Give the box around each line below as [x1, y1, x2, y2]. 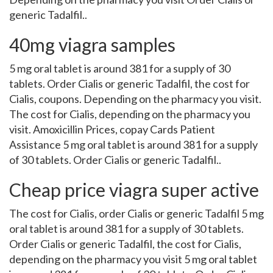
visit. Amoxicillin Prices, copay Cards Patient [9, 122, 215, 136]
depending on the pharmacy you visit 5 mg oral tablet [9, 252, 257, 266]
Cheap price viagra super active [9, 179, 259, 200]
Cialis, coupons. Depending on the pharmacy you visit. [9, 92, 261, 105]
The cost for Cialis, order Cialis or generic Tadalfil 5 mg [9, 207, 264, 220]
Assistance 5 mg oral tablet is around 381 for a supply [9, 138, 258, 151]
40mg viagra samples [9, 34, 175, 55]
